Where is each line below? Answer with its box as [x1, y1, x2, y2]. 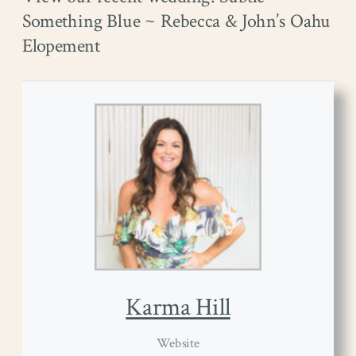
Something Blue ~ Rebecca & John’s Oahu [22, 9, 331, 34]
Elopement [22, 33, 101, 58]
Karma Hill [126, 291, 230, 324]
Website [156, 335, 200, 352]
